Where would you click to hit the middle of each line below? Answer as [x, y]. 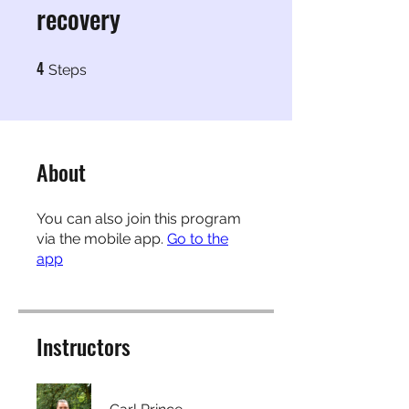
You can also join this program [139, 218]
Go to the [198, 238]
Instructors [84, 346]
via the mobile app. [100, 238]
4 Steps [103, 63]
